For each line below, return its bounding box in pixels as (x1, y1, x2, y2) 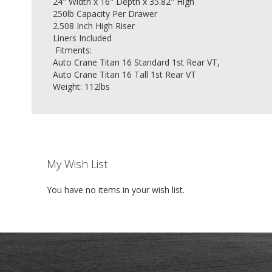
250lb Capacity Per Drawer (53, 8, 160, 20)
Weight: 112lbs (53, 81, 110, 93)
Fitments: (53, 44, 92, 56)
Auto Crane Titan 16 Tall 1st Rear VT (53, 69, 196, 81)
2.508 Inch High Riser (53, 20, 135, 32)
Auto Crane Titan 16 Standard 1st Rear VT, (53, 56, 222, 69)
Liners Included (53, 32, 114, 44)
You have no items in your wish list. (46, 184, 185, 196)
